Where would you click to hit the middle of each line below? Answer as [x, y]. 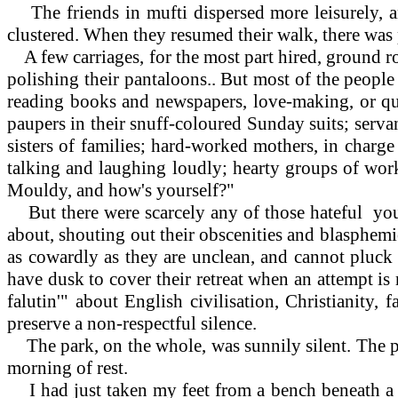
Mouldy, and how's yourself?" [121, 190]
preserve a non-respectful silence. [132, 323]
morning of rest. [68, 367]
